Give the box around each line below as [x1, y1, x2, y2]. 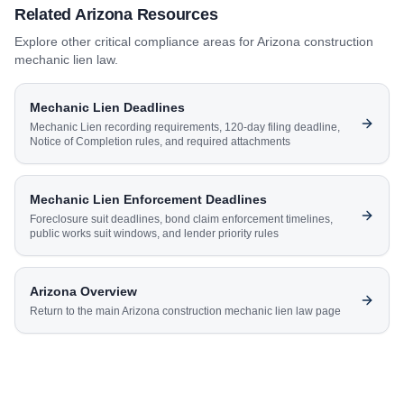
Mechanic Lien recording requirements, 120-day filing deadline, [30, 121, 340, 133]
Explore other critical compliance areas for [14, 34, 257, 49]
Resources [132, 5, 218, 23]
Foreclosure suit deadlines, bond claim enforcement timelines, [30, 213, 333, 225]
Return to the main [30, 305, 122, 317]
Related [14, 5, 75, 23]
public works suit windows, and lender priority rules [30, 227, 279, 240]
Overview [77, 284, 137, 298]
